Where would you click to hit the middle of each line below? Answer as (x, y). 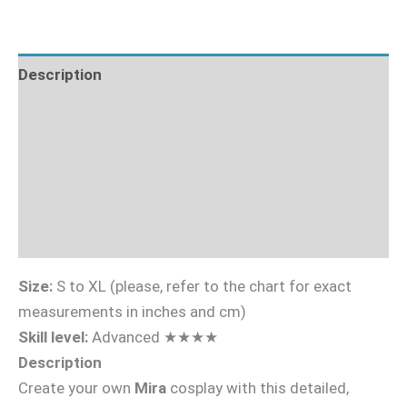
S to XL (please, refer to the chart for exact (202, 287)
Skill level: (53, 338)
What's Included (75, 115)
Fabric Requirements (94, 156)
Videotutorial (65, 238)
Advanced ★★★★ (153, 338)
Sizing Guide (63, 197)
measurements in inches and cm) (132, 312)
